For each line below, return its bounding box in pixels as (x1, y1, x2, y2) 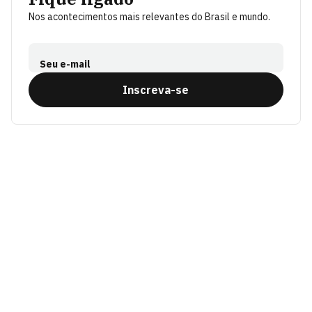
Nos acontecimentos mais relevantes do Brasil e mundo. (29, 10, 270, 23)
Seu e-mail (40, 58, 91, 70)
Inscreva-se (123, 83, 189, 97)
